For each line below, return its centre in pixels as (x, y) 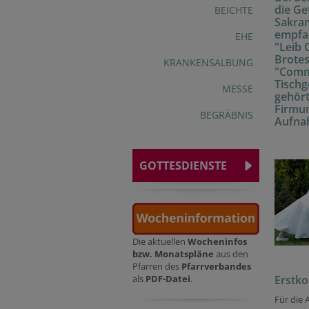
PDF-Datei (168, 279)
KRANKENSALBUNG (208, 62)
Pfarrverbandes (216, 267)
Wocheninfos (217, 242)
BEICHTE (234, 10)
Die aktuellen (160, 242)
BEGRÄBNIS (227, 115)
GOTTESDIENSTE (183, 166)
